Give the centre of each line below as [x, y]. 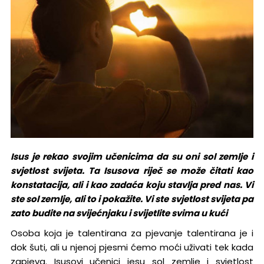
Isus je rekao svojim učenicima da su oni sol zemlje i [132, 157]
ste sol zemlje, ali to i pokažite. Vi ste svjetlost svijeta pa [132, 199]
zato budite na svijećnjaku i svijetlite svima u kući [119, 213]
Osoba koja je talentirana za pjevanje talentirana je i [132, 233]
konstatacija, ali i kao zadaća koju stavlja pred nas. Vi [132, 185]
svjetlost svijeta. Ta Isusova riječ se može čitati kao [132, 171]
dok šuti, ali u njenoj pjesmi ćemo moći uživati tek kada [132, 247]
